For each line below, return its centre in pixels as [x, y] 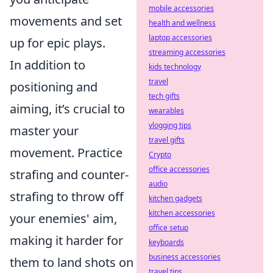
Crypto [160, 154]
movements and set [66, 21]
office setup [168, 228]
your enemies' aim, [63, 219]
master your [44, 131]
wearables [166, 111]
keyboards [166, 242]
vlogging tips [170, 125]
